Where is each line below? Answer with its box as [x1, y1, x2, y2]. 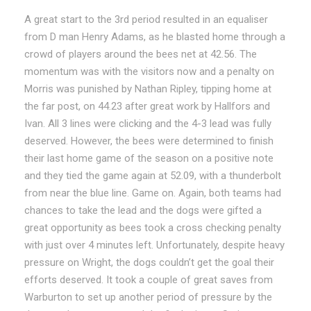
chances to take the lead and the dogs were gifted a [24, 203, 262, 217]
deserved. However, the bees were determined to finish [24, 134, 274, 147]
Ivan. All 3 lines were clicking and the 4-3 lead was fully [24, 117, 271, 130]
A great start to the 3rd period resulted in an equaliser [24, 12, 268, 26]
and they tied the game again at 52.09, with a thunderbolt [24, 169, 281, 182]
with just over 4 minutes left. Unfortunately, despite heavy [24, 238, 285, 251]
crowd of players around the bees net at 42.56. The [24, 47, 257, 60]
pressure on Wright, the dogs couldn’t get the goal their [24, 255, 274, 269]
